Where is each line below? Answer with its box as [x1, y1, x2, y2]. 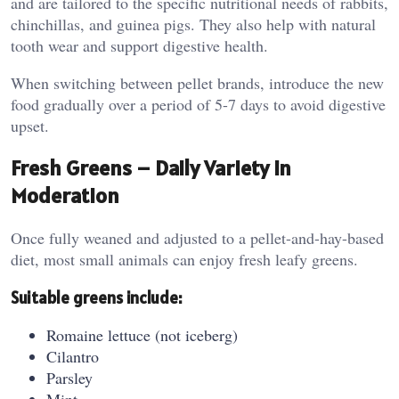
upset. [11, 115, 49, 137]
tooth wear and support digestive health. [11, 35, 268, 57]
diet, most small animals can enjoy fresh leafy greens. [11, 248, 358, 270]
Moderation [11, 182, 119, 209]
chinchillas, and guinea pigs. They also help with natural [11, 13, 376, 36]
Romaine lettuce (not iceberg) [46, 324, 238, 346]
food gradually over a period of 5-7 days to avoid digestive [11, 94, 386, 116]
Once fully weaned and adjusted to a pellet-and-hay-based [11, 226, 384, 248]
